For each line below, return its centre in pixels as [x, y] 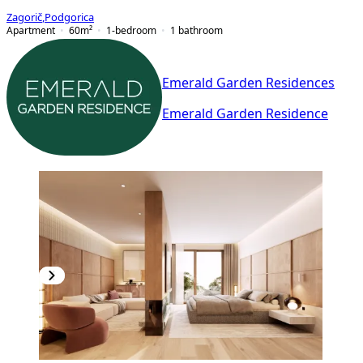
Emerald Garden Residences [248, 83]
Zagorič [24, 17]
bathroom [201, 30]
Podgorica [69, 17]
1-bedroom [131, 30]
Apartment [31, 30]
